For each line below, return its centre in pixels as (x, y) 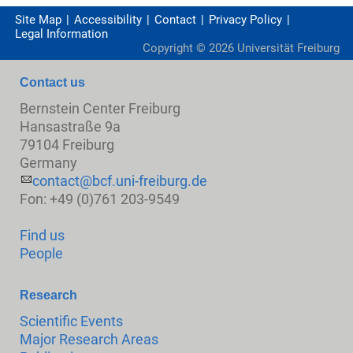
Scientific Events (72, 321)
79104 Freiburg (67, 144)
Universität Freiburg (287, 48)
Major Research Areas (89, 340)
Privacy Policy (245, 19)
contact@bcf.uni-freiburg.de (120, 180)
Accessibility (108, 19)
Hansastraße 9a (71, 126)
